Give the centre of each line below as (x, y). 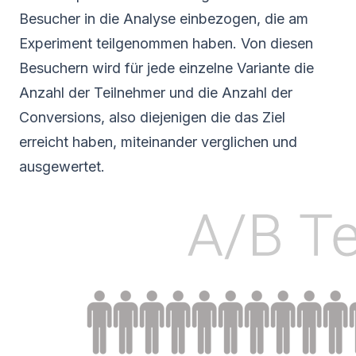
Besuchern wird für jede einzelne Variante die (166, 68)
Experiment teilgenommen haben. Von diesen (166, 43)
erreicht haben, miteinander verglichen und (158, 141)
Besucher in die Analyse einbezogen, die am (164, 18)
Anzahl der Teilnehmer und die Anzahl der (156, 92)
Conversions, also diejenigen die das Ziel (152, 117)
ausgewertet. (62, 166)
